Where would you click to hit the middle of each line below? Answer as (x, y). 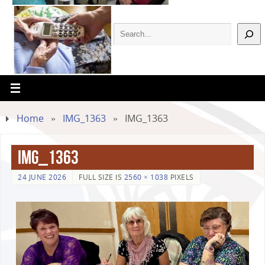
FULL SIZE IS (101, 177)
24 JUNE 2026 (42, 177)
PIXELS (181, 177)
